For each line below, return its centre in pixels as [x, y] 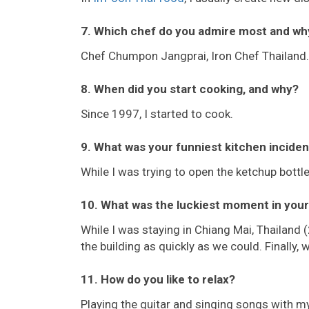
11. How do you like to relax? [158, 279]
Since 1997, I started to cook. [157, 113]
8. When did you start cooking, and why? [190, 89]
